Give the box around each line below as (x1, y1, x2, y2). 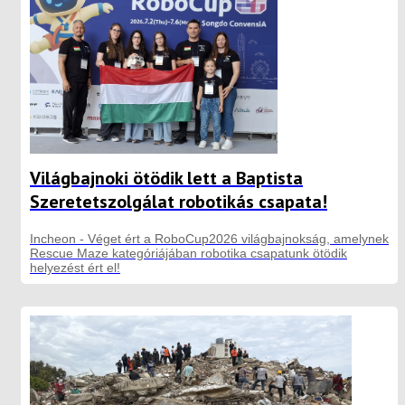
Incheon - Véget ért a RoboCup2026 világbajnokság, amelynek (30, 231, 389, 246)
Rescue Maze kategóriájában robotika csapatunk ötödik (30, 245, 347, 260)
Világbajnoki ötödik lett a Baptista (30, 165, 303, 190)
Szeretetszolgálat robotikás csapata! (30, 189, 327, 213)
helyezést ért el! (30, 259, 120, 275)
